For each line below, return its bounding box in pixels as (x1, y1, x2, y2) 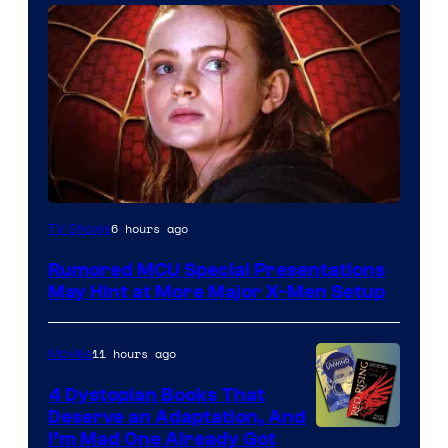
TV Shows (48, 221, 111, 238)
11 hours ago (92, 345, 176, 363)
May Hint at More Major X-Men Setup (48, 281, 385, 304)
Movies (48, 346, 92, 363)
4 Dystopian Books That (48, 384, 265, 407)
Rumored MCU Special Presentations (48, 259, 385, 282)
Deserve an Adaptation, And (48, 406, 306, 429)
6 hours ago (111, 220, 188, 238)
